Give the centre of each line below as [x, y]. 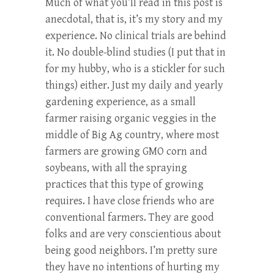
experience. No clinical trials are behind [136, 35]
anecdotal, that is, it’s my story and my [134, 19]
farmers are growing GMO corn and [126, 151]
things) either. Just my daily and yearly [134, 85]
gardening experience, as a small [120, 102]
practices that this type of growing [124, 184]
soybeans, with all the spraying [116, 168]
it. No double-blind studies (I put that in [135, 52]
